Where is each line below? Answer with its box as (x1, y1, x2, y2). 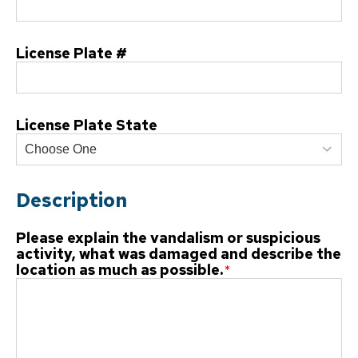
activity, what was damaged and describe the (16, 244, 341, 263)
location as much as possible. (16, 260, 223, 279)
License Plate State (16, 115, 157, 134)
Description (16, 187, 127, 213)
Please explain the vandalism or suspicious (16, 228, 320, 247)
